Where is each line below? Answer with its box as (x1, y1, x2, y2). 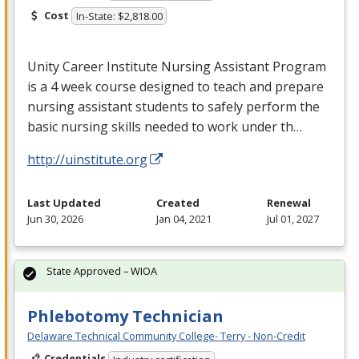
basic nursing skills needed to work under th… (27, 118, 302, 136)
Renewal (267, 196, 311, 211)
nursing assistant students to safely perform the (27, 98, 320, 116)
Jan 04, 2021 (156, 212, 212, 227)
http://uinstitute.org (27, 151, 147, 169)
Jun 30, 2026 (27, 212, 83, 227)
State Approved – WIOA (46, 264, 157, 279)
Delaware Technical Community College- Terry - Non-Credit (27, 329, 305, 344)
